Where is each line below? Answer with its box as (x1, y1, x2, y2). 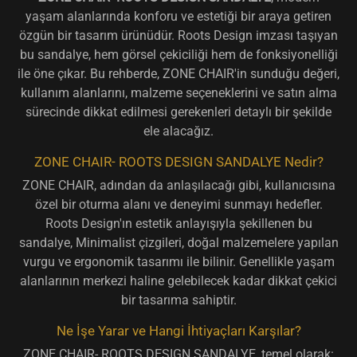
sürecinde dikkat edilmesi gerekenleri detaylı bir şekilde (25, 104, 331, 120)
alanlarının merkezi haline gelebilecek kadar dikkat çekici (20, 273, 337, 288)
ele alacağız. (143, 123, 214, 139)
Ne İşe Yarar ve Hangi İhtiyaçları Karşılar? (56, 322, 301, 339)
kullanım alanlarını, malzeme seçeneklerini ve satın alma (20, 84, 337, 100)
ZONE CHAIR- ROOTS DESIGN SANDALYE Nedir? (33, 153, 324, 170)
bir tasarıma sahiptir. (120, 292, 237, 308)
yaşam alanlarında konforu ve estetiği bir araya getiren (25, 8, 331, 24)
